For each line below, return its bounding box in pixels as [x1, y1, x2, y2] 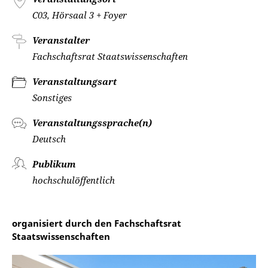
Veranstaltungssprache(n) [32, 117, 152, 129]
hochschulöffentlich [32, 174, 115, 186]
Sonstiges [32, 92, 72, 103]
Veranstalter [32, 34, 90, 46]
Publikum [32, 158, 76, 170]
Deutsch [32, 133, 66, 145]
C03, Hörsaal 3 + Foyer [32, 9, 127, 21]
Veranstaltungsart [32, 75, 117, 87]
